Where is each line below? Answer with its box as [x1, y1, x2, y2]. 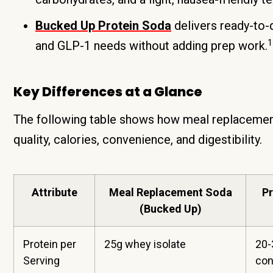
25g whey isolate [104, 238, 186, 250]
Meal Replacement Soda [108, 186, 232, 199]
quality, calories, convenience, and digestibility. [13, 132, 262, 147]
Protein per [23, 238, 76, 250]
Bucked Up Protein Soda [35, 18, 171, 33]
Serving [23, 254, 60, 267]
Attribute [31, 186, 77, 199]
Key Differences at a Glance [13, 83, 202, 101]
